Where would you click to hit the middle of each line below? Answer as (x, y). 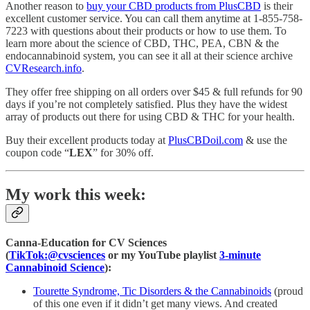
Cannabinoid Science (55, 267)
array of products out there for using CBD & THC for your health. (150, 116)
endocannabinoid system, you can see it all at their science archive (149, 55)
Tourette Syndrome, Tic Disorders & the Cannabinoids (152, 291)
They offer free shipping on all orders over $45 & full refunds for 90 (154, 91)
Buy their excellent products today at (87, 140)
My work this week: (76, 194)
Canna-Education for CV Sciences (86, 242)
